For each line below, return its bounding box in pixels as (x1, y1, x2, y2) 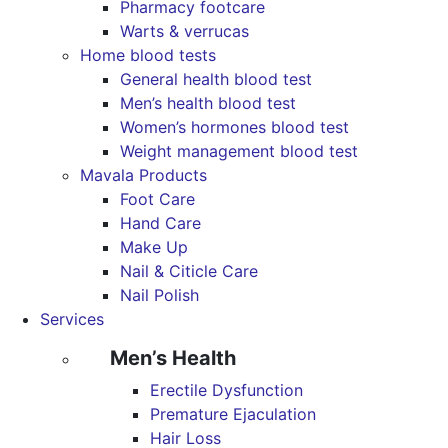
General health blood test (120, 69, 312, 89)
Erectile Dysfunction (150, 380, 303, 400)
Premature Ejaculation (150, 404, 316, 424)
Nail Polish (120, 285, 199, 305)
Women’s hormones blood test (120, 117, 349, 137)
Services (40, 309, 104, 329)
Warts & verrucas (120, 21, 249, 41)
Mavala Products (80, 165, 207, 185)
